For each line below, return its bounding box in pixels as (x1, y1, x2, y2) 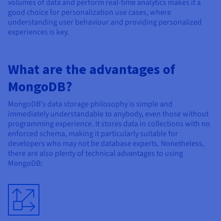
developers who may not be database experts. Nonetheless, (8, 138, 204, 149)
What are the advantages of (8, 60, 175, 78)
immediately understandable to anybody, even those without (8, 109, 209, 120)
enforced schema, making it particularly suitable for (8, 128, 178, 140)
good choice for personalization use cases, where (8, 7, 171, 18)
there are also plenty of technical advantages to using (8, 148, 183, 159)
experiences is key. (8, 27, 69, 38)
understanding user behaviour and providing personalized (8, 17, 202, 28)
